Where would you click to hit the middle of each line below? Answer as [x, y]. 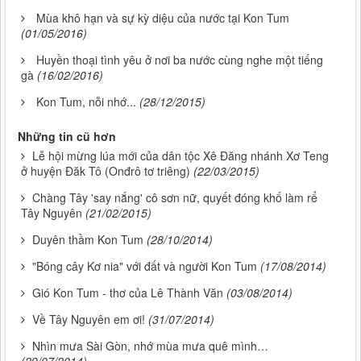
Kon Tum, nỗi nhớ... [86, 102]
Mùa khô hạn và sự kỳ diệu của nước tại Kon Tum [163, 18]
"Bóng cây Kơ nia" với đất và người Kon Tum [145, 266]
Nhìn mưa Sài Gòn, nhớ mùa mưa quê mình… [150, 346]
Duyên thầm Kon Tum [88, 240]
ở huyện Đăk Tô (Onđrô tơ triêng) [106, 171]
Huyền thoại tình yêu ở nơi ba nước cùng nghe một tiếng [180, 60]
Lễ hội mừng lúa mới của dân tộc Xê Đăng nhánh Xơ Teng [180, 156]
